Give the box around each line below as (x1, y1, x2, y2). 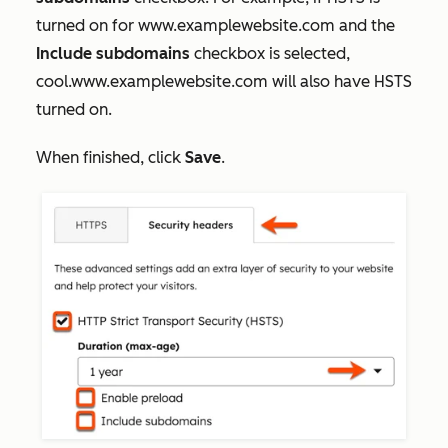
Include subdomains (36, 43, 194, 63)
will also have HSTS (268, 71, 412, 91)
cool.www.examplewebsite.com (36, 71, 268, 91)
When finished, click (36, 147, 185, 167)
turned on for (36, 15, 138, 35)
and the (335, 15, 395, 35)
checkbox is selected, (194, 43, 350, 63)
